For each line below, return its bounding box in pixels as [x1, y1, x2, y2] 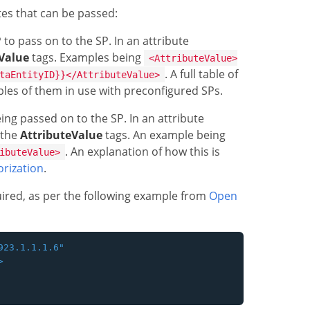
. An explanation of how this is [65, 143, 220, 159]
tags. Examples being [29, 49, 144, 65]
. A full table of [165, 66, 238, 82]
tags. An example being [102, 127, 226, 143]
